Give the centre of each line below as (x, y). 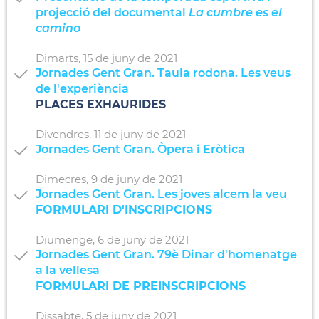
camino (58, 28)
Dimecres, (62, 179)
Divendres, (63, 134)
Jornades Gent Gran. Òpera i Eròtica (140, 149)
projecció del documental (112, 12)
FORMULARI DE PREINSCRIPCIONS (141, 286)
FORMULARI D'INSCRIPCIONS (124, 209)
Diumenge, (65, 239)
